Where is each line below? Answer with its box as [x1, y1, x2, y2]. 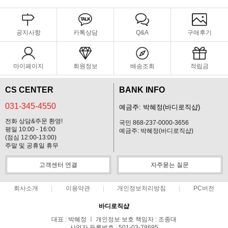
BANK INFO [119, 85, 165, 95]
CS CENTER [5, 85, 53, 95]
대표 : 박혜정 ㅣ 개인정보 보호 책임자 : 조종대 [51, 216, 177, 223]
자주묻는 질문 [151, 161, 189, 169]
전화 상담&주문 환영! [5, 118, 63, 125]
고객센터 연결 [39, 161, 77, 169]
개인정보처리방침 [117, 185, 166, 192]
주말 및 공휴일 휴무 [5, 142, 59, 150]
